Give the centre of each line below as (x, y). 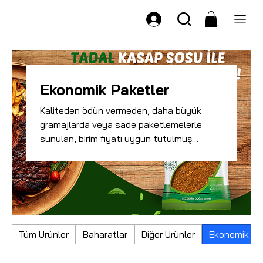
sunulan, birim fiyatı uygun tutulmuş (116, 139)
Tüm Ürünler (44, 234)
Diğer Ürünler (168, 234)
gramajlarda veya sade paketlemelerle (121, 124)
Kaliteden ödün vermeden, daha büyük (121, 110)
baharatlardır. (68, 153)
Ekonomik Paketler (105, 90)
